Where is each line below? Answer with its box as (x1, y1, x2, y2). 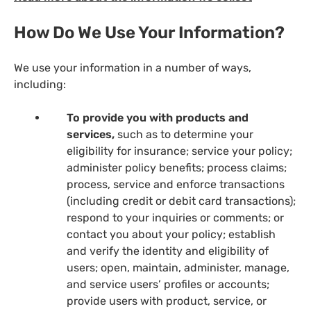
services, (67, 127, 115, 141)
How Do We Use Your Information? (14, 22, 285, 42)
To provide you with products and (67, 110, 249, 124)
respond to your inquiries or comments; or (67, 210, 284, 224)
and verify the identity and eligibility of (67, 244, 269, 258)
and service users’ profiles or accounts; (67, 277, 269, 291)
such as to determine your (115, 127, 253, 141)
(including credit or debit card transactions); (67, 194, 296, 208)
